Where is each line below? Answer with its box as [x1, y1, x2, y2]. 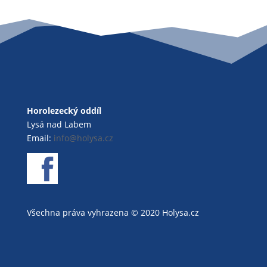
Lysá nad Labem [26, 119, 91, 131]
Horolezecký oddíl [26, 105, 101, 117]
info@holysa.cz [53, 132, 113, 144]
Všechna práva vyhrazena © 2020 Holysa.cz [26, 207, 199, 219]
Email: [26, 132, 54, 144]
